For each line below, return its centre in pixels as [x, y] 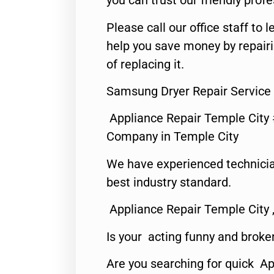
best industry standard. [169, 182]
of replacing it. [145, 64]
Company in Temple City [172, 137]
